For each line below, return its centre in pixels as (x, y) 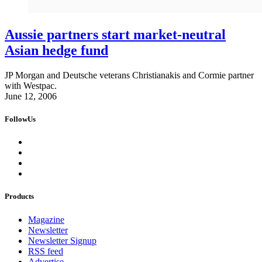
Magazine (46, 219)
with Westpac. (31, 85)
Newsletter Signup (62, 240)
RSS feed (46, 251)
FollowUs (20, 119)
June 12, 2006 (31, 96)
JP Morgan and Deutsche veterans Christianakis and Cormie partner (129, 75)
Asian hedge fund (56, 50)
